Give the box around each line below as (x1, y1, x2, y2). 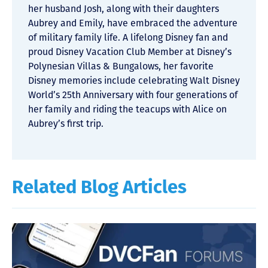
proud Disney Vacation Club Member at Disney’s (28, 46, 232, 58)
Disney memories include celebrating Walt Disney (28, 75, 240, 87)
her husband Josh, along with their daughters (28, 3, 219, 15)
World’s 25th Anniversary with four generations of (28, 89, 237, 101)
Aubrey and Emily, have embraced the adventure (28, 17, 237, 29)
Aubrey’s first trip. (28, 118, 103, 130)
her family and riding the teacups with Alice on (28, 103, 227, 115)
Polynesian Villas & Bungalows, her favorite (28, 60, 214, 72)
